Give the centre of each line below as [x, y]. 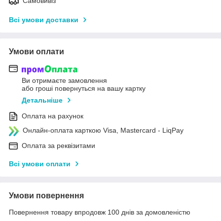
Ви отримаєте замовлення [64, 80]
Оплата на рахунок [53, 116]
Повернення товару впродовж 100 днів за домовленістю [100, 212]
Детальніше [42, 100]
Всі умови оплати [40, 164]
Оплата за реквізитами [58, 145]
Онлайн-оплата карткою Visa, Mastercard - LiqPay [103, 130]
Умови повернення [46, 195]
